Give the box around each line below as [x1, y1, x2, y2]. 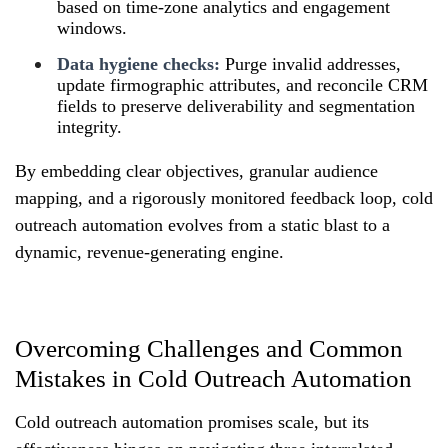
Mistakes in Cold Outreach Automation [15, 364, 412, 392]
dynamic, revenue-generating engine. [15, 241, 284, 262]
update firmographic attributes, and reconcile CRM [57, 74, 428, 95]
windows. [57, 17, 127, 38]
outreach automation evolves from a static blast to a [15, 214, 390, 235]
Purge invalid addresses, [220, 53, 401, 74]
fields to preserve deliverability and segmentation [57, 95, 415, 116]
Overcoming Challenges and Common [15, 334, 403, 362]
